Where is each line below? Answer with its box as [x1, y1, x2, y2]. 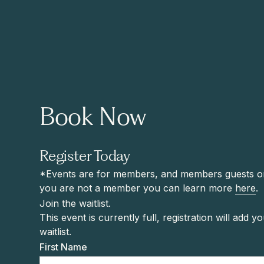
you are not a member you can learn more [39, 182, 236, 194]
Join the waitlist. [39, 197, 111, 210]
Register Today [39, 150, 130, 165]
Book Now [39, 107, 147, 131]
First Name [39, 241, 88, 253]
